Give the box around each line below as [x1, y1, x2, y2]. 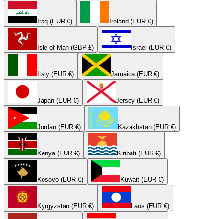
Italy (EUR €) [37, 70, 74, 78]
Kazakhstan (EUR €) [118, 123, 176, 131]
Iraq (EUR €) [37, 17, 72, 25]
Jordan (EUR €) [37, 123, 81, 131]
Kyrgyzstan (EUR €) [37, 202, 94, 210]
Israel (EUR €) [131, 44, 171, 51]
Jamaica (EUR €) [111, 70, 159, 78]
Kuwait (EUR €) [120, 175, 164, 183]
